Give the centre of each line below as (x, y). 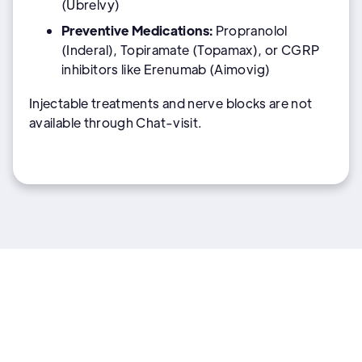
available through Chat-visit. (116, 122)
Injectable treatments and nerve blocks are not (171, 103)
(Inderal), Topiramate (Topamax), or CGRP (191, 49)
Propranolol (250, 30)
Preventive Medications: (137, 30)
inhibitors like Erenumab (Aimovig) (166, 69)
